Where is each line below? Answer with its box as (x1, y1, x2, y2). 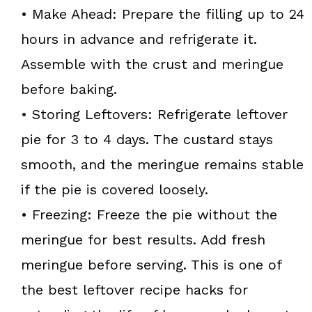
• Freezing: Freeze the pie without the (21, 205, 277, 223)
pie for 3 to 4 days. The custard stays (21, 130, 273, 148)
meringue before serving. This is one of (21, 256, 281, 273)
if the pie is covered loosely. (21, 180, 208, 198)
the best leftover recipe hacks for (21, 281, 248, 298)
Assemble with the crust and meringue (21, 55, 283, 72)
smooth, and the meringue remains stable (21, 155, 304, 173)
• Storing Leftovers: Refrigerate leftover (21, 105, 288, 123)
